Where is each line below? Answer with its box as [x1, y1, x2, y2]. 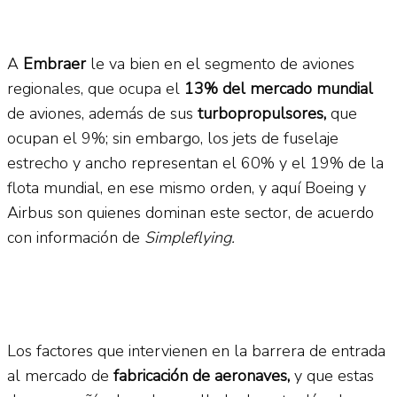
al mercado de [7, 364, 113, 386]
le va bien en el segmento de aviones [86, 52, 354, 74]
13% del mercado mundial [184, 77, 373, 99]
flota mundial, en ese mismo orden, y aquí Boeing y [7, 176, 366, 198]
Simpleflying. [144, 226, 235, 248]
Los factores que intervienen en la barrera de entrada [7, 339, 385, 362]
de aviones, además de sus [7, 102, 198, 124]
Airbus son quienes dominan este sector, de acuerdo [7, 201, 374, 223]
